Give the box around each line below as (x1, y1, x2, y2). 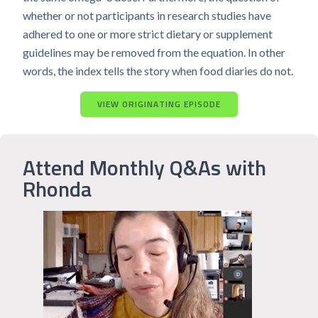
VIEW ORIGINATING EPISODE (97, 97, 221, 111)
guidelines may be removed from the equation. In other (23, 45, 285, 59)
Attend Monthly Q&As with (23, 151, 266, 184)
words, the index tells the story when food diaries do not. (23, 64, 293, 77)
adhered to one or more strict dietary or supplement (23, 27, 273, 40)
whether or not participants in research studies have (23, 9, 271, 22)
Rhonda (23, 172, 92, 205)
